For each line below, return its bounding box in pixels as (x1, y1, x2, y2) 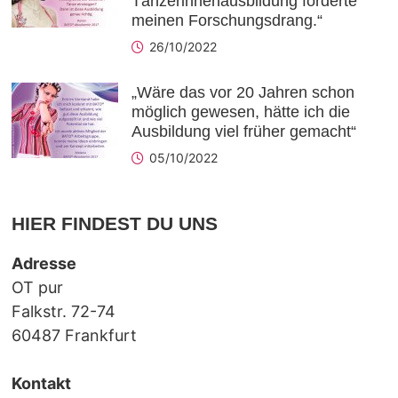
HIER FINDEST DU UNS (11, 213, 218, 235)
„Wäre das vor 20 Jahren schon (131, 84, 354, 102)
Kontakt (11, 374, 71, 394)
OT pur (11, 278, 63, 298)
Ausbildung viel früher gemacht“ (131, 123, 356, 141)
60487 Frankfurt (11, 326, 137, 346)
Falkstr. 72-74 (11, 302, 115, 322)
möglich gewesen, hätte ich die (131, 103, 350, 122)
